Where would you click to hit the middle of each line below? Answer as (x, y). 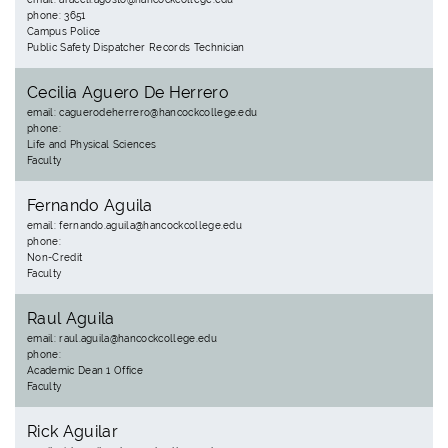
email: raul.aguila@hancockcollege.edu (122, 338)
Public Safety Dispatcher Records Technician (136, 47)
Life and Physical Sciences (92, 144)
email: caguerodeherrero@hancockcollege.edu (142, 112)
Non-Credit (55, 257)
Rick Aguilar (72, 431)
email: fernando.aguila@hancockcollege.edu (135, 225)
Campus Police (64, 31)
